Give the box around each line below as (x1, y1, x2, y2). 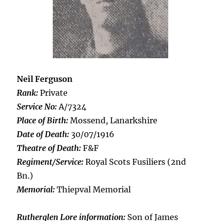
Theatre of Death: (17, 143, 81, 153)
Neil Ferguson (17, 74, 73, 84)
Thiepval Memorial (55, 184, 131, 194)
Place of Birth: (17, 115, 69, 125)
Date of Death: (17, 129, 70, 139)
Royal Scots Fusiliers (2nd (83, 157, 186, 167)
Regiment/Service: (17, 157, 84, 167)
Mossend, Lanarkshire (68, 115, 158, 125)
